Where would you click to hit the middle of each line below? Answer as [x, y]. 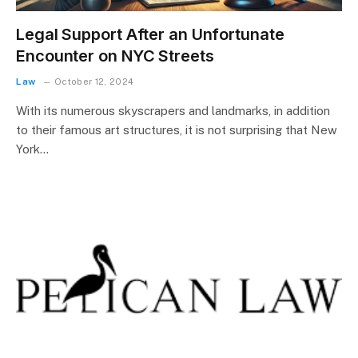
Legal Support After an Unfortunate [150, 34]
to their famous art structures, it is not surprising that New [177, 129]
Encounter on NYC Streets [115, 56]
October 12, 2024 [94, 81]
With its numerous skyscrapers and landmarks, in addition [173, 110]
